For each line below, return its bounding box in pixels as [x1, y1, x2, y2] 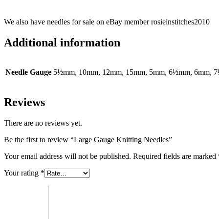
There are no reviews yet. [4, 119, 82, 128]
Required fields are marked [133, 152, 218, 161]
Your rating [4, 169, 41, 177]
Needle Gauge [5, 68, 51, 77]
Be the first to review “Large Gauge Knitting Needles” [4, 135, 172, 144]
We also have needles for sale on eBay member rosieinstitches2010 [4, 17, 210, 26]
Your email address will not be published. [4, 152, 131, 161]
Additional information [4, 36, 120, 49]
